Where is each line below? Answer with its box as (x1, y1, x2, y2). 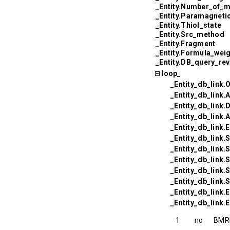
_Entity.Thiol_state (156, 21, 222, 29)
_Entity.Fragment (156, 39, 216, 48)
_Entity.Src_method (156, 30, 225, 39)
